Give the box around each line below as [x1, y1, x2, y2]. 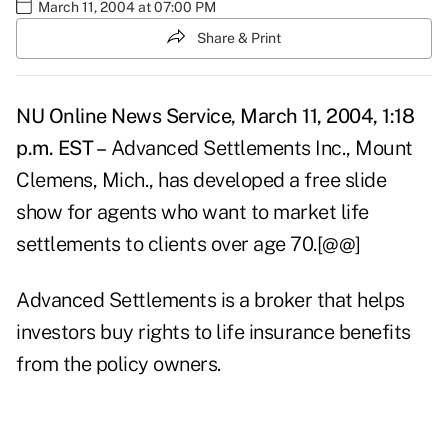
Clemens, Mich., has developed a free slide [16, 168, 386, 193]
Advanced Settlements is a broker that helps [16, 288, 405, 313]
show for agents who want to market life [16, 200, 369, 225]
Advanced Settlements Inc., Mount [106, 136, 413, 161]
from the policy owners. [16, 352, 221, 377]
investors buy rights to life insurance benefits [16, 320, 411, 345]
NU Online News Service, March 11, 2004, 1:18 [16, 104, 414, 129]
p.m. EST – [16, 136, 106, 161]
